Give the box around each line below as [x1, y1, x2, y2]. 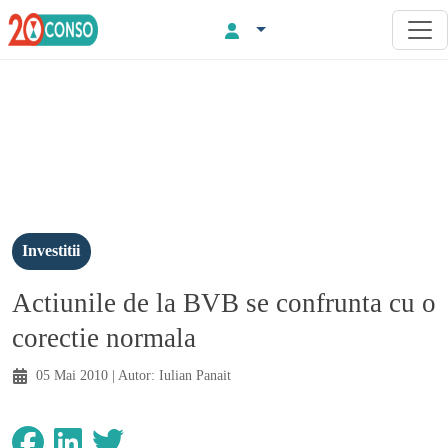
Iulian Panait [159, 366, 231, 383]
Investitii [22, 242, 81, 260]
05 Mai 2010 [36, 366, 108, 383]
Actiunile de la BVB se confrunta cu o [12, 287, 436, 318]
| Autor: [108, 366, 159, 383]
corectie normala [12, 322, 196, 353]
